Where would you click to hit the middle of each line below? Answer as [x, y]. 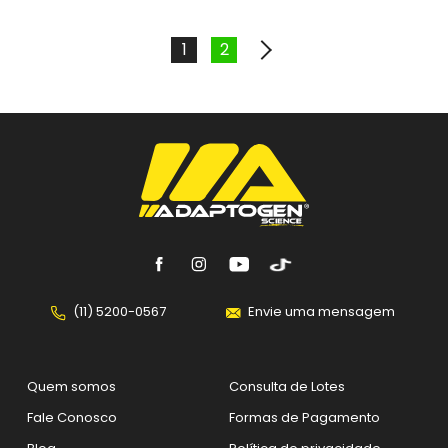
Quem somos [72, 386]
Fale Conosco [72, 417]
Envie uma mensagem [321, 311]
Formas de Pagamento [304, 417]
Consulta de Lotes [287, 386]
